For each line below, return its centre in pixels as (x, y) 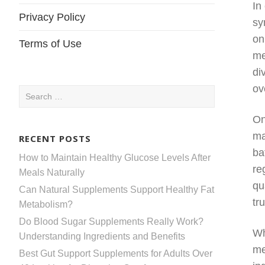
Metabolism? (46, 204)
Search (33, 92)
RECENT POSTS (55, 138)
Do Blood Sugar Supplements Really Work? (111, 221)
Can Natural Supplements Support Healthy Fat (117, 189)
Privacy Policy (52, 17)
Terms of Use (50, 44)
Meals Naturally (52, 172)
